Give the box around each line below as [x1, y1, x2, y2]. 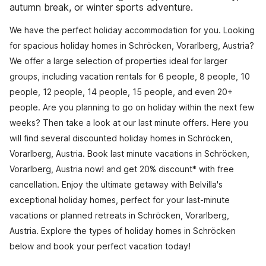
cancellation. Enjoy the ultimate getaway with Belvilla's [9, 179, 223, 189]
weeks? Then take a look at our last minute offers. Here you [9, 118, 248, 128]
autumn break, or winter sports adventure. [9, 1, 193, 13]
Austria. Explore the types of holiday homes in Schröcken [9, 226, 236, 236]
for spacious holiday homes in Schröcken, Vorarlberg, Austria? [9, 40, 254, 50]
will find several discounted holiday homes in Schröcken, [9, 133, 233, 143]
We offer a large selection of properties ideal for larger [9, 56, 227, 66]
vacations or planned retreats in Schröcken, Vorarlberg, [9, 210, 229, 220]
